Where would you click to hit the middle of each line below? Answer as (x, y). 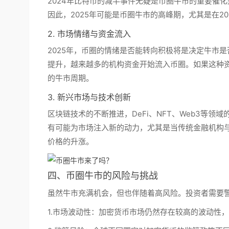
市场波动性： (76, 212)
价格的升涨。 (71, 141)
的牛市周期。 (71, 78)
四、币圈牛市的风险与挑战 (103, 176)
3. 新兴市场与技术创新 (89, 97)
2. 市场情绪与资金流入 (89, 34)
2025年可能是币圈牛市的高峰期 (126, 15)
